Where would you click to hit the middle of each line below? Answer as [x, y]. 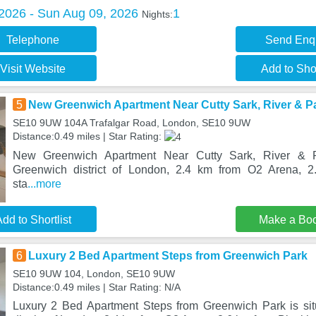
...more [44, 183]
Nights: [157, 14]
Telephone [33, 40]
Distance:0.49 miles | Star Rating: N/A [96, 287]
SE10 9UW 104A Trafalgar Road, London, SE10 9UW [131, 123]
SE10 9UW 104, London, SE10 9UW [93, 274]
